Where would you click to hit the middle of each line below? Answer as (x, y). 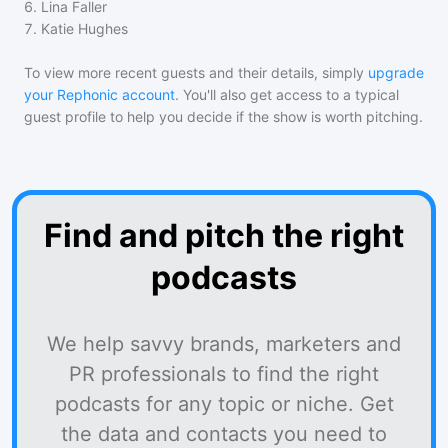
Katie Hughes (84, 28)
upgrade (396, 72)
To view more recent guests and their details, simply (194, 72)
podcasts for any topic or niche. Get (224, 404)
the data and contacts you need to (224, 434)
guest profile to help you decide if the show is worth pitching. (223, 116)
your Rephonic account (99, 94)
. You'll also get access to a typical (287, 94)
